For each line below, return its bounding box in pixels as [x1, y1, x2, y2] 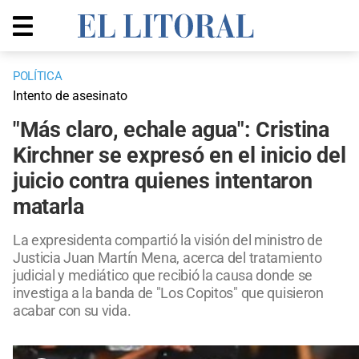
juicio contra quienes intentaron [13, 168, 313, 195]
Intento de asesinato [13, 88, 127, 104]
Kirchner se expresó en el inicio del [13, 143, 346, 169]
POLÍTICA [13, 69, 63, 84]
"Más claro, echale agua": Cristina [13, 117, 329, 143]
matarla [13, 194, 84, 220]
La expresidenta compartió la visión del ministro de [13, 232, 323, 249]
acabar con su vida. [13, 302, 131, 320]
